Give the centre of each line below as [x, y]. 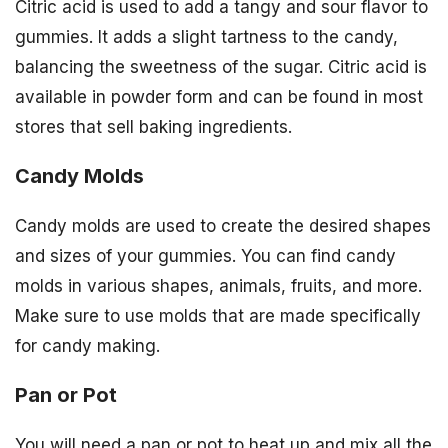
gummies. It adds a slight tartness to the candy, [206, 37]
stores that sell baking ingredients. [153, 127]
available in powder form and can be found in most [219, 97]
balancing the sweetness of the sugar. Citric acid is [221, 67]
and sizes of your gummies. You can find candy [205, 256]
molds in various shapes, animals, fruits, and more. [218, 286]
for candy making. [87, 346]
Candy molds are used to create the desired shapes [223, 226]
